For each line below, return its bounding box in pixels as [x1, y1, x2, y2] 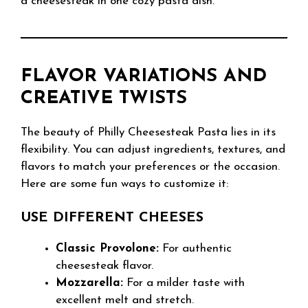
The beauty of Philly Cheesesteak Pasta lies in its [21, 126, 276, 138]
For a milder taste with [123, 277, 245, 289]
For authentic [159, 243, 232, 254]
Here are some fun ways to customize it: [21, 177, 228, 190]
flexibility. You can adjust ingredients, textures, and [21, 143, 285, 155]
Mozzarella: [56, 277, 123, 289]
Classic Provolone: [56, 243, 159, 254]
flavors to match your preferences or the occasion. [21, 160, 280, 173]
